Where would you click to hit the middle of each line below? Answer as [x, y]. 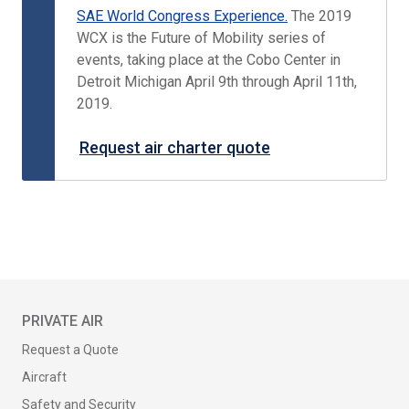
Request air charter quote [175, 147]
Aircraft [44, 377]
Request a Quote [70, 350]
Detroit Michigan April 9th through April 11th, [217, 82]
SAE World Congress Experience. [182, 16]
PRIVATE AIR [63, 321]
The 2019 [321, 16]
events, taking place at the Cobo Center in [209, 60]
